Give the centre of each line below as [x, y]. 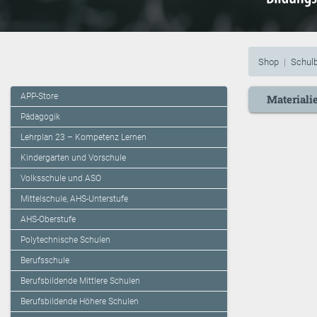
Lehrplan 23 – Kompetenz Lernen [83, 138]
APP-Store [39, 97]
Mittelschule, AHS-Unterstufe [74, 199]
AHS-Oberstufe [48, 220]
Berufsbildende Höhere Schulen [80, 302]
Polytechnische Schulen [65, 240]
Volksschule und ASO [61, 179]
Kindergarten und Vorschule [73, 158]
